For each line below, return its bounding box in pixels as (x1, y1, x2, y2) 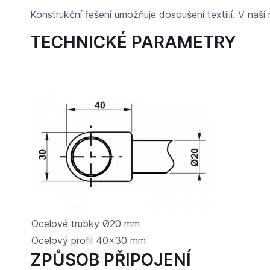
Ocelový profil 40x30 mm (31, 234, 146, 246)
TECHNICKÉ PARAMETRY (30, 31, 236, 52)
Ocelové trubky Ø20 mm (31, 217, 140, 230)
